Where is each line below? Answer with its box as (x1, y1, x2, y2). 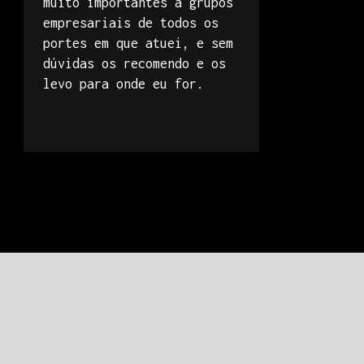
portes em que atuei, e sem (43, 36, 233, 50)
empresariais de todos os (43, 15, 219, 30)
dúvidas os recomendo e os (43, 56, 226, 71)
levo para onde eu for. (43, 76, 204, 91)
